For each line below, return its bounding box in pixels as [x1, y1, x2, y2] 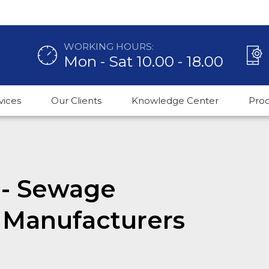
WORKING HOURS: [64, 40, 154, 52]
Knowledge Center [131, 95, 219, 106]
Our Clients [51, 95, 101, 106]
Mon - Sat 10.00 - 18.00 [64, 52, 223, 70]
